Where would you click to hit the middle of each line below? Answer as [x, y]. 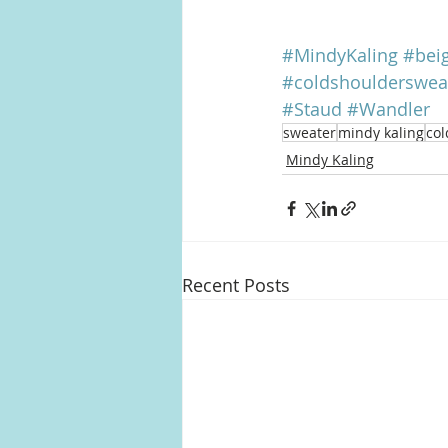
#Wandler [388, 109]
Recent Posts [236, 285]
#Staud [312, 109]
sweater [309, 133]
